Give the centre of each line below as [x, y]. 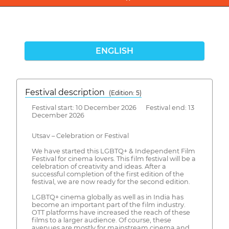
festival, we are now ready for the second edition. [111, 182]
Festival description [67, 92]
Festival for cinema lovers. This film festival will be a [113, 159]
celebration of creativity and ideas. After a [99, 167]
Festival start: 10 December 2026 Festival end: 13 [113, 107]
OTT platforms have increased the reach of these [111, 213]
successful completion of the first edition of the [108, 174]
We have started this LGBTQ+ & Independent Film [113, 151]
